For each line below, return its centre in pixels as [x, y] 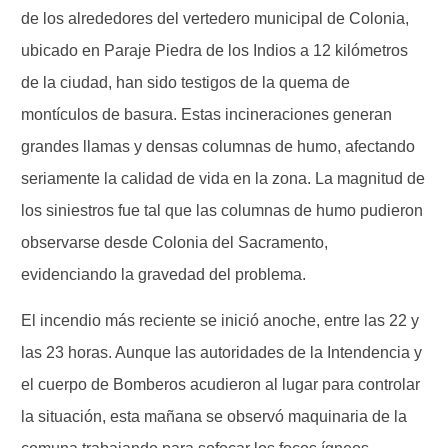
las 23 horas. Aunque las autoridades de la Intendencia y [221, 352]
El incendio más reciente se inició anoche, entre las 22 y [220, 320]
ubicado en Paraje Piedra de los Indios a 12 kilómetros [214, 50]
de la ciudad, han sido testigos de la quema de [185, 82]
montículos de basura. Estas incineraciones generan [206, 114]
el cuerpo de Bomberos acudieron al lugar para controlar [220, 384]
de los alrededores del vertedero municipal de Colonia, [215, 18]
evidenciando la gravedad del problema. [163, 274]
